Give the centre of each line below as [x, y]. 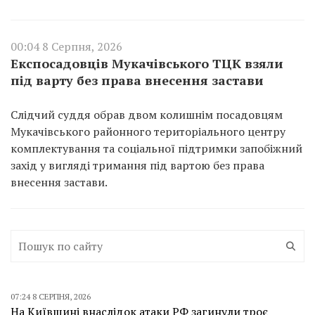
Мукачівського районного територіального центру [148, 131]
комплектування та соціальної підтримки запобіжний [156, 148]
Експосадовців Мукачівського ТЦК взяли [147, 63]
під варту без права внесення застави [137, 80]
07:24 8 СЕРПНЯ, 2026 [51, 296]
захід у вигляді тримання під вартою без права [137, 165]
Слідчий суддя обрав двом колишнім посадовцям [147, 114]
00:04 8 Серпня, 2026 [66, 46]
